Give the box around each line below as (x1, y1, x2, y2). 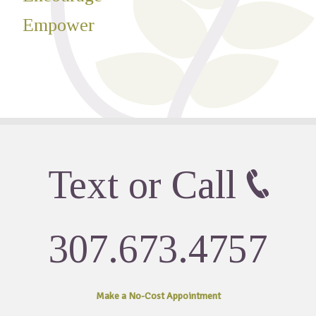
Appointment (166, 290, 221, 302)
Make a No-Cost (95, 290, 166, 302)
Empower (23, 15, 95, 35)
